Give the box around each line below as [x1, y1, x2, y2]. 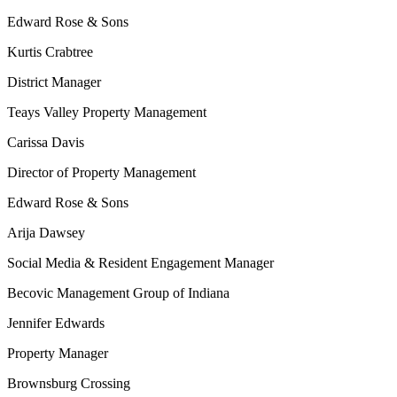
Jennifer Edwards [7, 315, 105, 331]
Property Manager [7, 346, 108, 361]
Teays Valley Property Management [7, 105, 206, 120]
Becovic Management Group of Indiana [7, 285, 230, 300]
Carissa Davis [7, 135, 84, 150]
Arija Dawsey [7, 225, 85, 240]
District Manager [7, 74, 101, 90]
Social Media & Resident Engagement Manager [7, 255, 274, 270]
